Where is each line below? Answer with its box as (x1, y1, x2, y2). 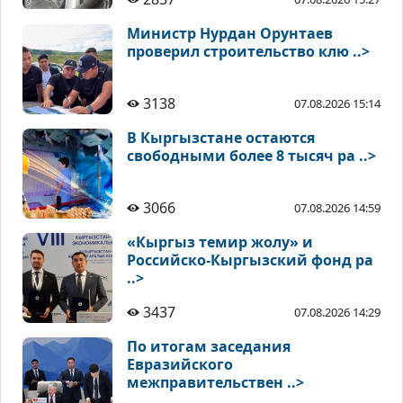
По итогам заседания (127, 336, 291, 357)
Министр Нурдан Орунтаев (127, 23, 333, 44)
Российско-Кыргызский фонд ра (127, 250, 373, 271)
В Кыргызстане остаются (127, 128, 315, 148)
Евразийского (127, 354, 233, 375)
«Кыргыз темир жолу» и (127, 232, 313, 253)
